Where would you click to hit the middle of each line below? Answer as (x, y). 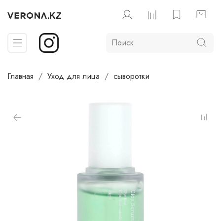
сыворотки (131, 76)
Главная (20, 76)
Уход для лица (74, 76)
